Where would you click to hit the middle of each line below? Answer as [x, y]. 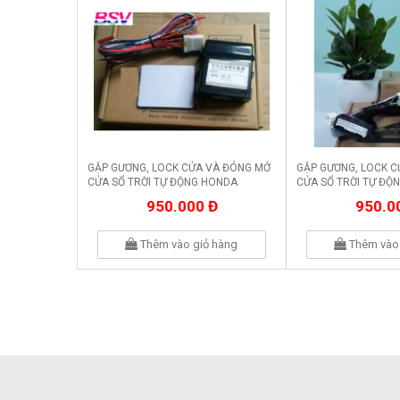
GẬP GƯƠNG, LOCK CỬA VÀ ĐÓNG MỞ [179, 168]
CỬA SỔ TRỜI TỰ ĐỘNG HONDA [162, 183]
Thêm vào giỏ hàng [188, 244]
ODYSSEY [111, 197]
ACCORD [318, 197]
